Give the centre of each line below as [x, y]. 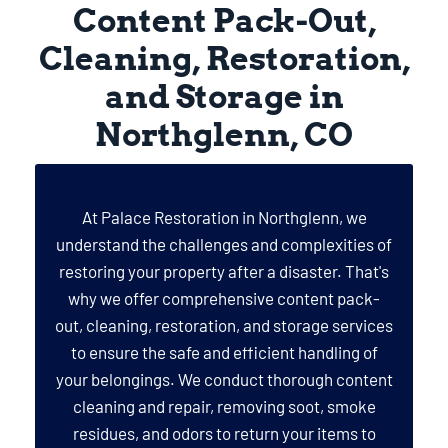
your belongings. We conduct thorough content [224, 379]
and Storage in [224, 96]
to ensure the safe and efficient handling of [224, 352]
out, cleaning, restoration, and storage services [224, 325]
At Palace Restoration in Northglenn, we [224, 217]
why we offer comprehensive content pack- [224, 298]
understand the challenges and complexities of [224, 244]
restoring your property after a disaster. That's [224, 271]
